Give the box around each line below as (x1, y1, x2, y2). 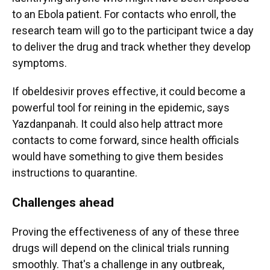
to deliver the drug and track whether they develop (12, 40, 251, 53)
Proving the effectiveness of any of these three (12, 225, 239, 238)
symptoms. (12, 57, 67, 69)
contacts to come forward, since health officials (12, 134, 239, 146)
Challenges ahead (12, 195, 114, 210)
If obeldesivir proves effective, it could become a (12, 85, 245, 98)
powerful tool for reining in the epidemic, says (12, 101, 230, 114)
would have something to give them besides (12, 150, 224, 163)
